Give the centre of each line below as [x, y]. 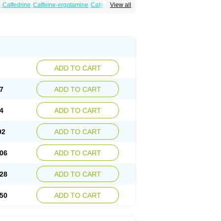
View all [121, 5]
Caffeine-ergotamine [61, 5]
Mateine [12, 19]
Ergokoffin [27, 12]
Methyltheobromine [51, 19]
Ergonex [80, 12]
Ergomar [55, 12]
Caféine [101, 5]
